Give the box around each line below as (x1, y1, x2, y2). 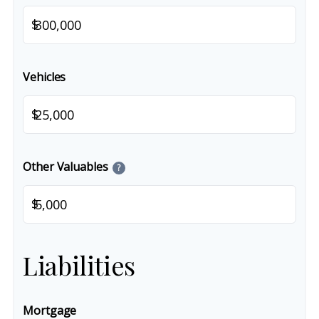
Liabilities (23, 248, 136, 282)
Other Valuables (23, 159, 108, 174)
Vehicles (23, 69, 66, 85)
